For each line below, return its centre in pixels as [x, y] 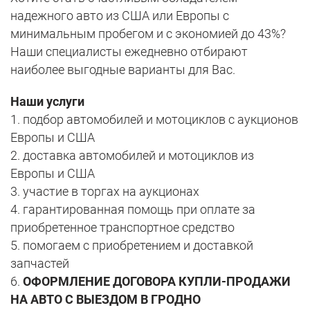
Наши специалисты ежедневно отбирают [129, 51]
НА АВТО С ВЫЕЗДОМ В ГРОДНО [106, 299]
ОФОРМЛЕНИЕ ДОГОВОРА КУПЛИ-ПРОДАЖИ [157, 281]
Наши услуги [47, 101]
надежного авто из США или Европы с [120, 15]
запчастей [40, 263]
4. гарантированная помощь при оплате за [133, 209]
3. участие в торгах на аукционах [105, 191]
